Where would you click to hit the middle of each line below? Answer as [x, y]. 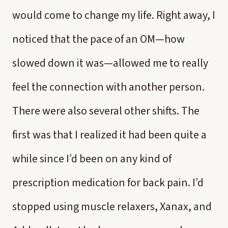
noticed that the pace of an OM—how [98, 39]
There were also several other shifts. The [106, 111]
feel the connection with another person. [108, 87]
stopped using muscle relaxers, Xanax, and [112, 207]
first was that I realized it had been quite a [109, 135]
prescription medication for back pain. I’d [108, 183]
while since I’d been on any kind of [92, 159]
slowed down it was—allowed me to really [110, 63]
